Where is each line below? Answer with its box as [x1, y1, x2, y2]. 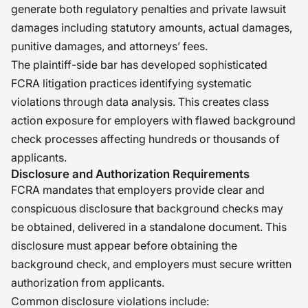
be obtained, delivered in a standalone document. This [11, 220, 287, 234]
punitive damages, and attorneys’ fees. [11, 39, 208, 53]
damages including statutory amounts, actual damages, [11, 21, 292, 34]
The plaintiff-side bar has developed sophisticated [11, 58, 267, 71]
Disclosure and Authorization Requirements [11, 167, 250, 181]
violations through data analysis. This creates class [11, 95, 269, 109]
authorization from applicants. [11, 276, 164, 289]
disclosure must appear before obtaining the [11, 239, 237, 252]
